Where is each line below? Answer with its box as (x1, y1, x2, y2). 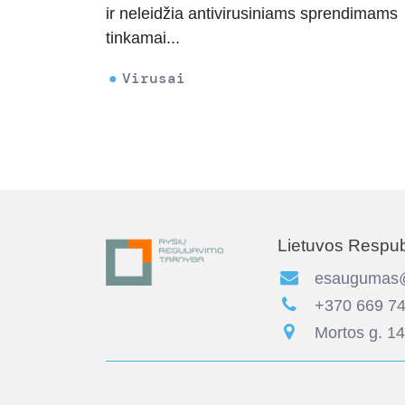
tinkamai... (106, 29, 180, 48)
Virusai (122, 69, 185, 89)
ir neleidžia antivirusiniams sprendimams (106, 5, 398, 24)
